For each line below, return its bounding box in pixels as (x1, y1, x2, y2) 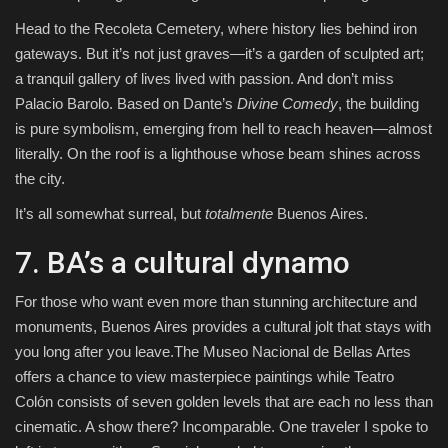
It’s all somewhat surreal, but (15, 205, 205, 223)
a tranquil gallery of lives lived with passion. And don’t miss (15, 70, 394, 88)
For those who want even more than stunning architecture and (15, 293, 417, 311)
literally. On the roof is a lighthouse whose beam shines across (15, 145, 421, 163)
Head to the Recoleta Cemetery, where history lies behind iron (15, 20, 417, 38)
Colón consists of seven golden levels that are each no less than (15, 393, 433, 411)
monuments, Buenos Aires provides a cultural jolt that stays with (15, 318, 431, 336)
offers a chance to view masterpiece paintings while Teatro (15, 368, 394, 386)
